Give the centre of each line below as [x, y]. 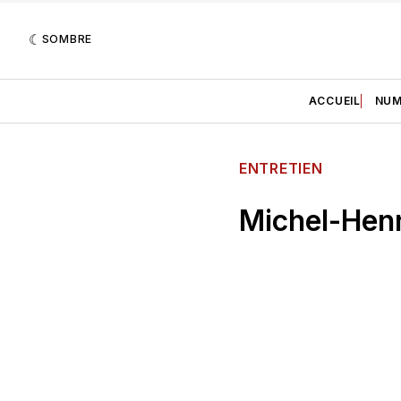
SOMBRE [67, 38]
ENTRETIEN [281, 168]
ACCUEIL [334, 100]
